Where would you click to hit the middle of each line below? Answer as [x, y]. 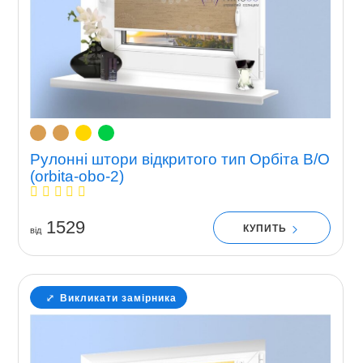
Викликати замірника [118, 298]
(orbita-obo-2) [77, 177]
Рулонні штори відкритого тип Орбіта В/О [179, 160]
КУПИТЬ [267, 228]
